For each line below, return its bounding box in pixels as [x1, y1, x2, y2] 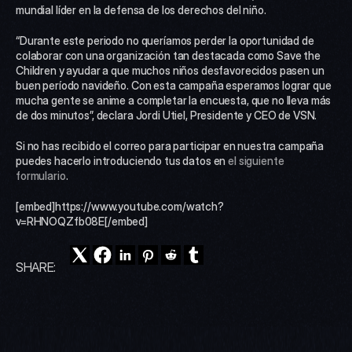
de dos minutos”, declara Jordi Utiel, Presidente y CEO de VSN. [16, 108, 317, 122]
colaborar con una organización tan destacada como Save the [16, 49, 321, 62]
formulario [16, 169, 66, 182]
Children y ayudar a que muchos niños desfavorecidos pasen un [16, 64, 324, 77]
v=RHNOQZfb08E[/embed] [16, 214, 148, 228]
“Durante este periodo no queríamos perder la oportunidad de [16, 34, 314, 47]
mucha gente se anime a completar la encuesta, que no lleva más [16, 93, 332, 107]
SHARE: [16, 259, 57, 275]
